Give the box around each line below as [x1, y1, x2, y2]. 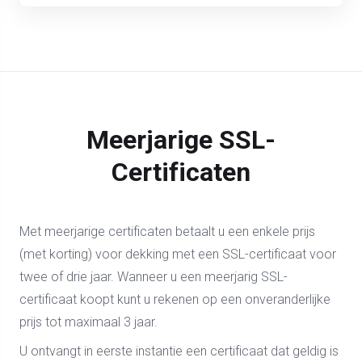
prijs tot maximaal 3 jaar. [19, 314, 158, 330]
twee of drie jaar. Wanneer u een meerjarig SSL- [19, 269, 288, 284]
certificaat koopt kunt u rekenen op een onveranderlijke [19, 292, 330, 307]
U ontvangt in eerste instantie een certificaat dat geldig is [19, 343, 339, 359]
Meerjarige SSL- [86, 124, 276, 155]
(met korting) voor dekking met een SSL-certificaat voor [19, 246, 336, 262]
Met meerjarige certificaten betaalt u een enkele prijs [19, 224, 315, 239]
